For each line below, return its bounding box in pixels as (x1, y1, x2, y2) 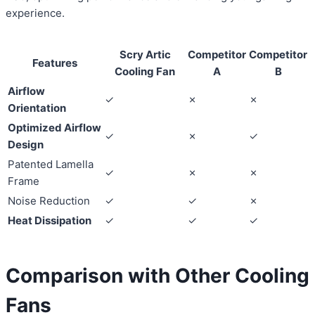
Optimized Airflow (8, 121, 101, 135)
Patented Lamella (8, 157, 94, 172)
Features (32, 56, 77, 70)
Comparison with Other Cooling (6, 264, 309, 288)
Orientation (8, 101, 66, 115)
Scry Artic (119, 48, 171, 62)
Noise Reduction (8, 194, 90, 208)
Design (8, 138, 44, 152)
